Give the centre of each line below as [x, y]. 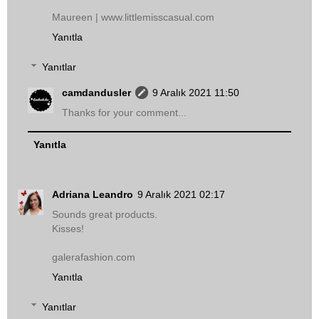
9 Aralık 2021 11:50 [196, 92]
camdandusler [97, 92]
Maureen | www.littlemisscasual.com [133, 17]
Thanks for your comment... [125, 112]
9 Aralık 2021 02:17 [181, 195]
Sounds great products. [105, 215]
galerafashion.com [94, 257]
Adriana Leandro [93, 195]
